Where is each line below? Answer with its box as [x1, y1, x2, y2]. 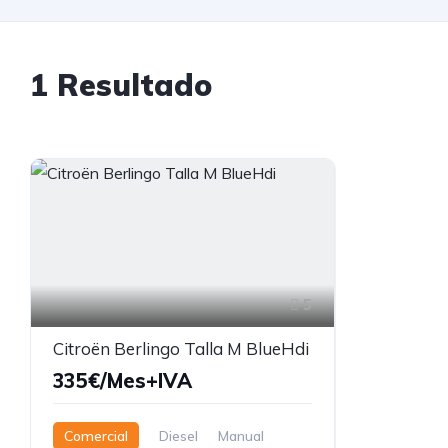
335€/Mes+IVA [53, 367, 192, 393]
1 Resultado [30, 66, 212, 104]
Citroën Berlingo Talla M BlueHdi [53, 337, 309, 359]
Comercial [64, 426, 128, 445]
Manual [218, 426, 264, 445]
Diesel [159, 426, 198, 445]
